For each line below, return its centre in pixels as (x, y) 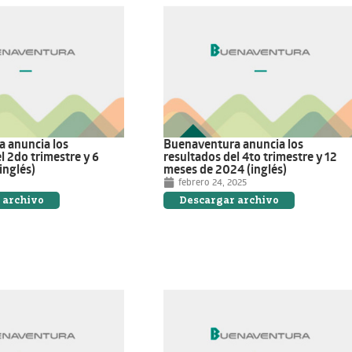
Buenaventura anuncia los (234, 144)
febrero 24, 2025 (213, 182)
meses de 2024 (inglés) (225, 169)
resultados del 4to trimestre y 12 (251, 157)
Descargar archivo (229, 200)
